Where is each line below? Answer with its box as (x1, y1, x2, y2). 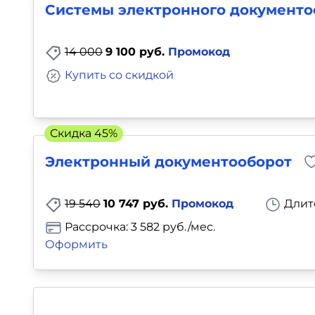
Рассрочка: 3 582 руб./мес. (62, 220, 215, 234)
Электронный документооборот (45, 153, 292, 171)
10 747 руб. (103, 197, 172, 211)
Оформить (45, 237, 108, 251)
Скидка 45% (50, 127, 117, 140)
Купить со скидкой (65, 68, 174, 82)
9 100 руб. (105, 45, 168, 59)
